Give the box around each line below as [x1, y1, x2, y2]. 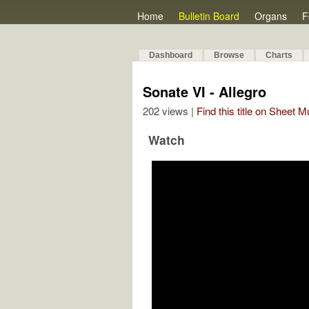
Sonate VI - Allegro [143, 81, 266, 101]
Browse [214, 50, 244, 60]
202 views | [143, 103, 197, 118]
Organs [255, 9, 287, 23]
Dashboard [149, 50, 192, 60]
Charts [266, 50, 292, 60]
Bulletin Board [179, 9, 239, 23]
